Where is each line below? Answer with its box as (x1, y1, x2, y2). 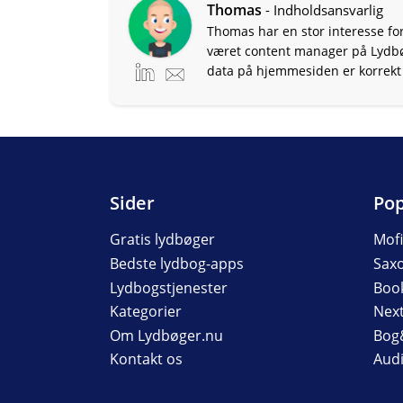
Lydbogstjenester (110, 277, 228, 298)
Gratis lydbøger (110, 229, 215, 250)
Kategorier (110, 301, 182, 322)
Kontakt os (110, 349, 183, 370)
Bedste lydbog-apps (110, 254, 244, 274)
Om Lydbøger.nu (110, 325, 223, 345)
